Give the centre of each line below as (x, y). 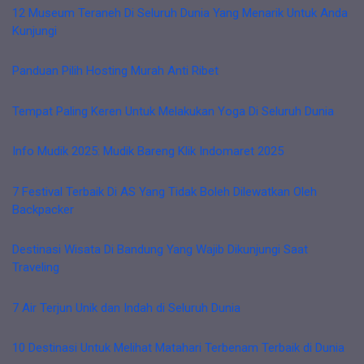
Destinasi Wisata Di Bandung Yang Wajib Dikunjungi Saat (160, 249)
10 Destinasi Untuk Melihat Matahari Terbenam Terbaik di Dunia (178, 348)
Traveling (36, 267)
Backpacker (43, 209)
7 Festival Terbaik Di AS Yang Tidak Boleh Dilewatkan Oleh (165, 191)
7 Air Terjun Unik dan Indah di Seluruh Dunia (126, 308)
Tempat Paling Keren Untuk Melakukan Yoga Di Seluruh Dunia (173, 111)
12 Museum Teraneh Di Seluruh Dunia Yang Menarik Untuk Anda (180, 13)
